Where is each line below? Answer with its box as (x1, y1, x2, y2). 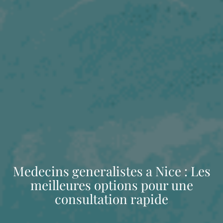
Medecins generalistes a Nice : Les (12, 162, 211, 180)
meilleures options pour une (30, 176, 193, 194)
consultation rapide (55, 190, 168, 208)
